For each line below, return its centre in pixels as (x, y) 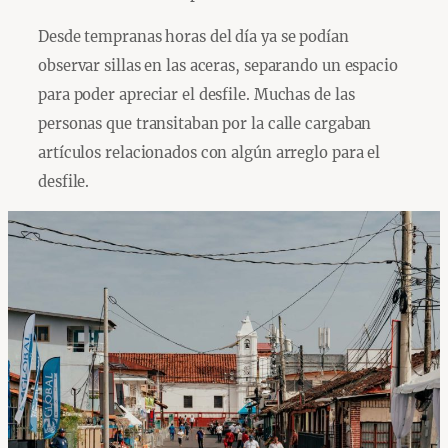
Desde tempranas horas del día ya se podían (193, 36)
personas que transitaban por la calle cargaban (205, 123)
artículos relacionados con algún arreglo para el (209, 152)
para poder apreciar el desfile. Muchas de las (196, 94)
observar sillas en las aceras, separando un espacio (218, 65)
